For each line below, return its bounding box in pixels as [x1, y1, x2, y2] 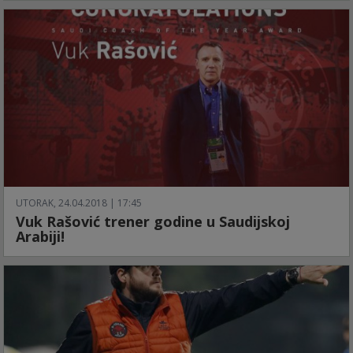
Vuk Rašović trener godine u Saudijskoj [16, 212, 290, 232]
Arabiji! [16, 227, 65, 247]
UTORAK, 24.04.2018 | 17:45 [16, 196, 142, 210]
